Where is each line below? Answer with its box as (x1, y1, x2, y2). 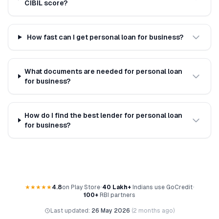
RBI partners (98, 192, 135, 198)
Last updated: (50, 207, 91, 214)
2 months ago (133, 207, 173, 214)
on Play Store (62, 184, 100, 191)
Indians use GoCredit (131, 184, 193, 191)
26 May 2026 (91, 207, 130, 214)
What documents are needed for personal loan (24, 67, 182, 75)
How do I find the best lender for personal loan (24, 111, 182, 119)
